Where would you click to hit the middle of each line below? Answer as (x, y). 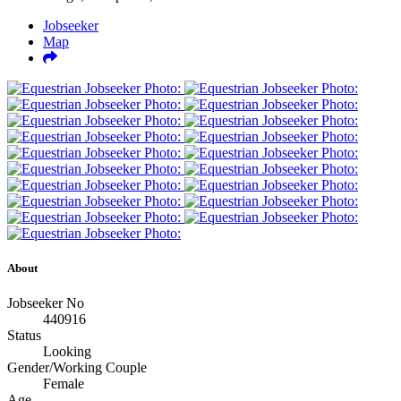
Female (64, 384)
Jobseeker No (46, 303)
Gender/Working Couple (77, 368)
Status (24, 336)
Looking (67, 352)
